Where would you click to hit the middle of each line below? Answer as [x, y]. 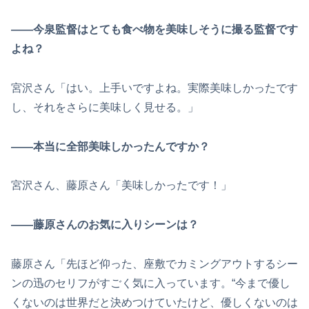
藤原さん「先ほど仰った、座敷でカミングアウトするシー [154, 263]
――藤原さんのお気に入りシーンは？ [105, 225]
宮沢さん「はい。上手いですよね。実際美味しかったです [154, 88]
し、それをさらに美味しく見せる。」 [105, 107]
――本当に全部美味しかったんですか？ [110, 146]
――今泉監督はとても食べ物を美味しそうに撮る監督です [154, 29]
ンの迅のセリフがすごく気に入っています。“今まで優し [151, 283]
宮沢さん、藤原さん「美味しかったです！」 [121, 186]
